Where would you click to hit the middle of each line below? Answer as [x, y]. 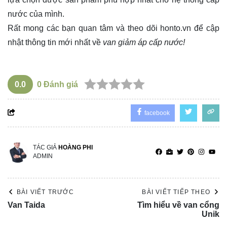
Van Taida [26, 205]
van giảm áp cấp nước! [143, 42]
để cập [205, 28]
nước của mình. [36, 14]
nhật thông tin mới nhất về [54, 42]
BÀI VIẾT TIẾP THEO [176, 192]
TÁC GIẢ [46, 147]
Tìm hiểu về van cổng [178, 205]
